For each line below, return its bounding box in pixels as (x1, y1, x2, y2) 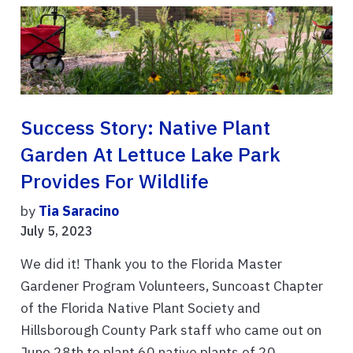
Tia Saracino (39, 202, 119, 221)
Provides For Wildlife (20, 169, 209, 195)
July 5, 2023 (20, 223, 93, 240)
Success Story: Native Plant (20, 115, 270, 141)
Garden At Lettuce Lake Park (20, 142, 281, 168)
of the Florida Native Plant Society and (20, 299, 261, 318)
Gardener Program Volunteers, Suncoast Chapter (20, 277, 323, 295)
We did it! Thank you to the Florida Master (20, 255, 282, 273)
